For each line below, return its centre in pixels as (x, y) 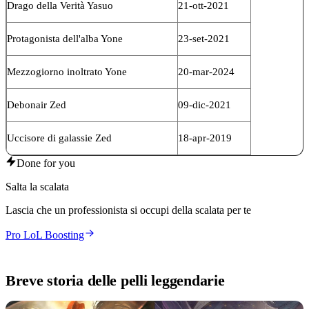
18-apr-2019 (205, 138)
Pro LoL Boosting (45, 235)
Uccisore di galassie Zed (59, 138)
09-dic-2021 (205, 104)
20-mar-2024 (206, 71)
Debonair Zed (37, 104)
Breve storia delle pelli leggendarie (115, 280)
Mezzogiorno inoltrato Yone (67, 71)
